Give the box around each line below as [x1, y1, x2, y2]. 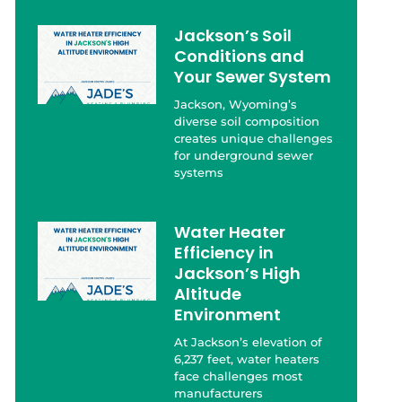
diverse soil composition [174, 114, 320, 129]
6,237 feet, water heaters [174, 352, 320, 367]
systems [174, 165, 224, 180]
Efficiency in [174, 241, 275, 265]
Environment [174, 303, 282, 327]
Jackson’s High [174, 262, 301, 285]
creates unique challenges [174, 131, 334, 146]
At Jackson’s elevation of [174, 335, 323, 350]
